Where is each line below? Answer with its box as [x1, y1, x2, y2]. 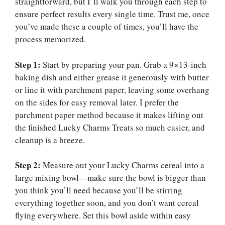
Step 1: [15, 58, 41, 71]
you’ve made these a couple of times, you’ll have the [15, 21, 198, 33]
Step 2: [15, 159, 41, 172]
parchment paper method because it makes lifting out [15, 108, 203, 121]
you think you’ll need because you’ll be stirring [15, 184, 182, 196]
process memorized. [15, 33, 86, 45]
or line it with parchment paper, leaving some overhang [15, 83, 209, 95]
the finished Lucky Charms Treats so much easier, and [15, 121, 205, 133]
